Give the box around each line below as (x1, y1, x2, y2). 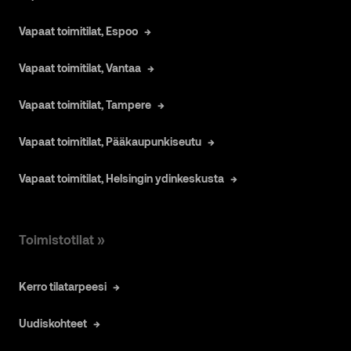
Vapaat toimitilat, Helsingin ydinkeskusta (19, 171, 224, 185)
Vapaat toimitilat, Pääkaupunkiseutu (19, 134, 201, 148)
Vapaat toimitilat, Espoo (19, 24, 138, 38)
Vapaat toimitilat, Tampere (19, 97, 151, 111)
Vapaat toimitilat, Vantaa (19, 60, 141, 74)
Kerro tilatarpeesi (19, 279, 107, 293)
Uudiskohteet (19, 316, 87, 330)
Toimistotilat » (19, 231, 105, 247)
